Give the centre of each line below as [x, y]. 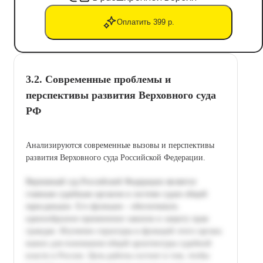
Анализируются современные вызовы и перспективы [120, 145]
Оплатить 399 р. [146, 22]
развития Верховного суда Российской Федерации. [116, 157]
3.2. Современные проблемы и [98, 79]
